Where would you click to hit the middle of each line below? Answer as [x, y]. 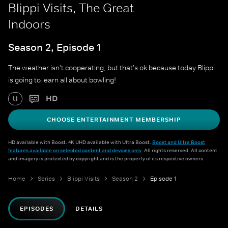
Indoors [29, 24]
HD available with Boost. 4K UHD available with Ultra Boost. [80, 142]
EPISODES [37, 209]
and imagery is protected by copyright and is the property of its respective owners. [106, 159]
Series [46, 179]
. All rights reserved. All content [179, 150]
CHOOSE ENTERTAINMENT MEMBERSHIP [114, 120]
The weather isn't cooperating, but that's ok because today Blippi [111, 68]
